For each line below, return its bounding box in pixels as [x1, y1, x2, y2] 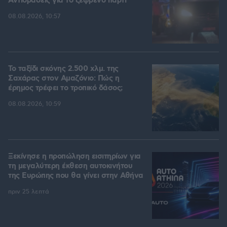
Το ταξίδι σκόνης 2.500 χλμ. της [8, 64, 119, 74]
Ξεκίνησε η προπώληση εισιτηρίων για [8, 152, 141, 162]
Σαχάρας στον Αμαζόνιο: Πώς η [8, 73, 119, 84]
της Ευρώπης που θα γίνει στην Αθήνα [8, 171, 143, 181]
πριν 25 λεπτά [8, 188, 49, 196]
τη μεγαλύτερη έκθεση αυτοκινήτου [8, 161, 132, 172]
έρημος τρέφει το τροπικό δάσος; [8, 83, 123, 94]
